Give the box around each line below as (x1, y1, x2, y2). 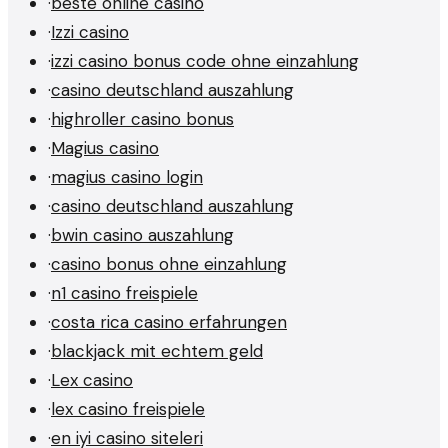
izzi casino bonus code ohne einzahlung (51, 49, 359, 72)
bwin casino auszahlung (51, 223, 234, 246)
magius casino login (51, 165, 203, 188)
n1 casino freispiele (51, 281, 198, 304)
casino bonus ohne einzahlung (51, 252, 287, 275)
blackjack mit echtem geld (51, 339, 263, 362)
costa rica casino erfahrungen (51, 310, 287, 333)
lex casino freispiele (51, 397, 205, 420)
